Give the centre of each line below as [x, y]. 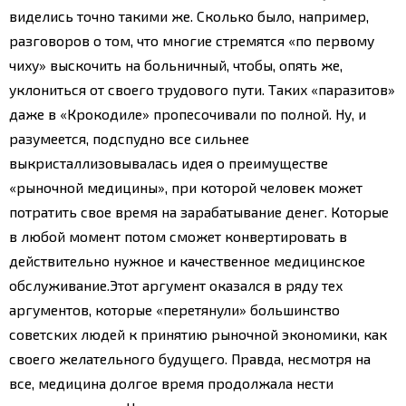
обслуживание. [59, 285]
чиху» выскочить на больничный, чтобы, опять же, [176, 64]
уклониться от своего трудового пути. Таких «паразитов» [202, 89]
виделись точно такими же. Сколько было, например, [189, 15]
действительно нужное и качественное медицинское [187, 260]
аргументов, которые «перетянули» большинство [174, 309]
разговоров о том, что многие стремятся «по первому [192, 40]
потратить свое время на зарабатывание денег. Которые [199, 211]
